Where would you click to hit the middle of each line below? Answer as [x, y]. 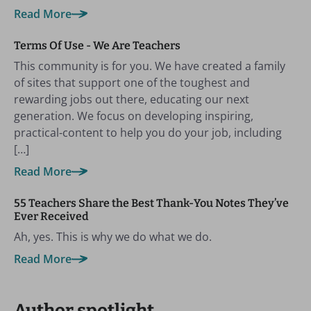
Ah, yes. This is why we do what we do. [113, 237]
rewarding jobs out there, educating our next [132, 99]
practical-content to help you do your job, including [148, 133]
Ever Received [51, 216]
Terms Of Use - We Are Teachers [97, 45]
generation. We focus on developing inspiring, [134, 116]
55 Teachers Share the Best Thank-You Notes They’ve [151, 203]
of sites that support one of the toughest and [132, 83]
